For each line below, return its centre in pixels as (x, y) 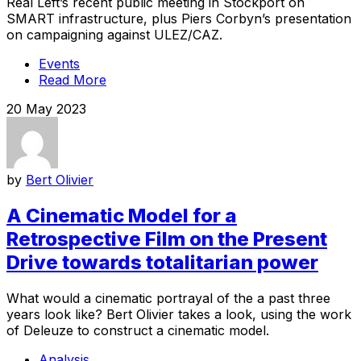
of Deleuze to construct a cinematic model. (138, 330)
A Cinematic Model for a (122, 216)
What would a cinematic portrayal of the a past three (168, 298)
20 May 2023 (46, 109)
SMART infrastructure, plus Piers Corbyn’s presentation (179, 19)
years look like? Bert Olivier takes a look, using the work (179, 314)
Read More (73, 80)
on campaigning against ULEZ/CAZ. (114, 35)
